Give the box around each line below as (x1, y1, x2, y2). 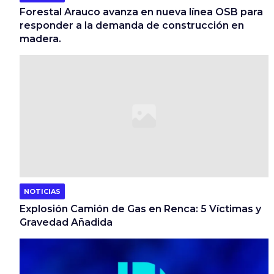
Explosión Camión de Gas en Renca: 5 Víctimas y (20, 202, 261, 215)
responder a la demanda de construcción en (20, 19, 244, 31)
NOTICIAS (24, 187, 61, 196)
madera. (20, 32, 64, 45)
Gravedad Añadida (20, 216, 113, 228)
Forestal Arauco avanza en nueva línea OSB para (20, 6, 263, 18)
